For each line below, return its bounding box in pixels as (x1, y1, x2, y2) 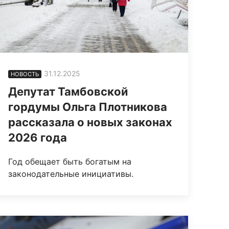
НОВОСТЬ (11, 71, 39, 78)
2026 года (8, 131, 67, 145)
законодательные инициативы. (8, 169, 134, 179)
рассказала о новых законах (8, 116, 173, 129)
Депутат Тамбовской (8, 85, 128, 99)
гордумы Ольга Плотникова (8, 100, 168, 114)
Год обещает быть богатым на (8, 156, 132, 167)
